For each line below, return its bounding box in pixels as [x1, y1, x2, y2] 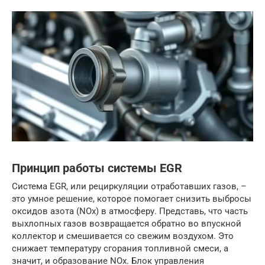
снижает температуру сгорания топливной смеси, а [12, 243, 228, 254]
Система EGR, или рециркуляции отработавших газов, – [12, 180, 247, 192]
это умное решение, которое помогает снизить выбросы [12, 193, 251, 204]
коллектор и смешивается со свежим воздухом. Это [12, 230, 234, 241]
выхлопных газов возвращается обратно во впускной [12, 218, 241, 229]
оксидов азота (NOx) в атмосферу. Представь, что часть [12, 205, 248, 216]
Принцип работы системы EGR [12, 161, 182, 175]
